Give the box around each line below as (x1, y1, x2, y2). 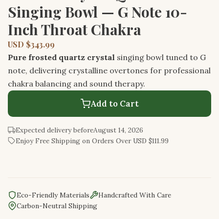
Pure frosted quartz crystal (8, 52, 115, 62)
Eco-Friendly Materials (17, 190, 89, 199)
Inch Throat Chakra (8, 19, 141, 39)
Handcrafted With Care (98, 190, 171, 199)
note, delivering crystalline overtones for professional (8, 65, 211, 75)
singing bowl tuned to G (115, 52, 206, 62)
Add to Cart (90, 98, 139, 109)
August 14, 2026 (93, 125, 143, 134)
